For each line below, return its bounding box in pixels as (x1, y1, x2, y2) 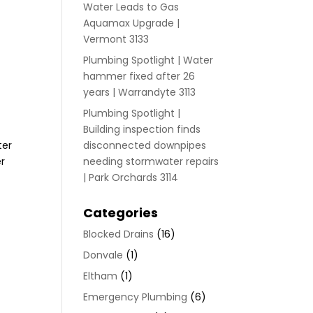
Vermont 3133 (83, 32, 150, 46)
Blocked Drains (83, 227, 154, 241)
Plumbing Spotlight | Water (83, 53, 214, 67)
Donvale (83, 248, 124, 262)
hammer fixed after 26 (83, 69, 196, 83)
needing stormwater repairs (83, 154, 219, 168)
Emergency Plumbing (83, 290, 188, 304)
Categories (83, 204, 159, 221)
